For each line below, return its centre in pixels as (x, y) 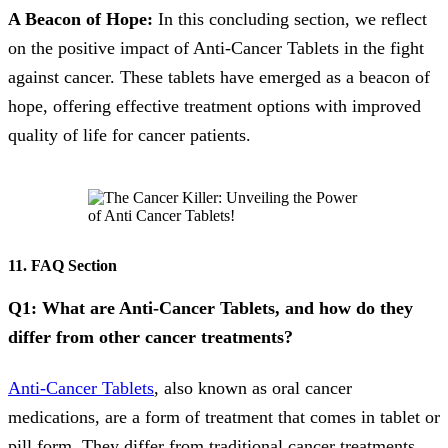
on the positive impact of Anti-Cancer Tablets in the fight (216, 48)
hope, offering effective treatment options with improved (214, 106)
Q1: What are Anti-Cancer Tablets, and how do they (210, 307)
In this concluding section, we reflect (290, 19)
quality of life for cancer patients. (129, 135)
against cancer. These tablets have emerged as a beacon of (219, 77)
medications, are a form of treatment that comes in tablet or (224, 417)
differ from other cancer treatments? (150, 336)
